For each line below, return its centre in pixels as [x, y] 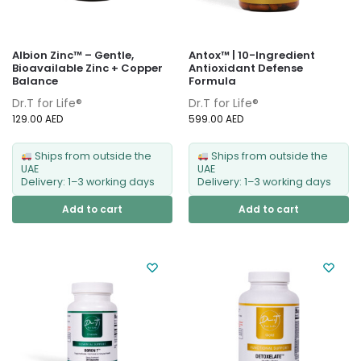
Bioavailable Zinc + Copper [87, 68]
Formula [212, 81]
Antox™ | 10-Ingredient [252, 56]
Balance [35, 81]
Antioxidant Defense [246, 68]
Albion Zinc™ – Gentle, [73, 56]
